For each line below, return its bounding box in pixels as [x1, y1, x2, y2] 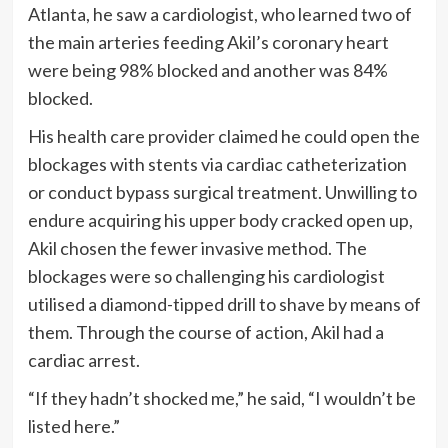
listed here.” [27, 414, 120, 437]
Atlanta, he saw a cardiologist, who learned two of [27, 2, 412, 25]
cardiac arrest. [27, 348, 140, 371]
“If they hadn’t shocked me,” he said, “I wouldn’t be [27, 386, 416, 409]
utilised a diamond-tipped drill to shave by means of [27, 292, 421, 315]
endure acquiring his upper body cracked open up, [27, 208, 413, 231]
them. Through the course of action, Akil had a [27, 320, 384, 343]
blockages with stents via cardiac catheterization [27, 152, 407, 175]
